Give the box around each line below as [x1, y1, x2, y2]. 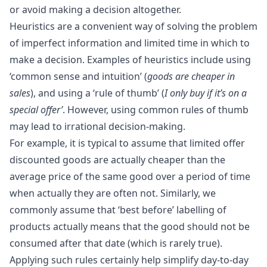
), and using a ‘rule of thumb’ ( [30, 86, 164, 100]
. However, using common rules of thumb [63, 103, 249, 116]
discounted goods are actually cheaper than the [10, 153, 225, 166]
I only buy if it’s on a [164, 86, 247, 100]
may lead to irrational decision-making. [10, 119, 185, 133]
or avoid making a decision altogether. [10, 2, 181, 16]
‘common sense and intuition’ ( [10, 69, 147, 83]
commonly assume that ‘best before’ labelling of [10, 203, 226, 216]
